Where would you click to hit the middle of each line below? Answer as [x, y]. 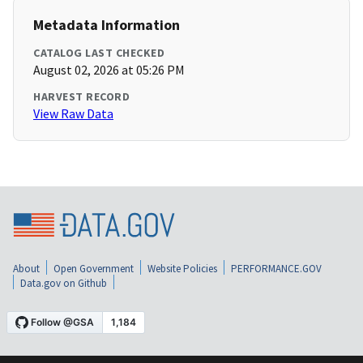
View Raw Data [73, 114]
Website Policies [182, 268]
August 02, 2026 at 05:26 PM [109, 70]
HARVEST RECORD [81, 97]
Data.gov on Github [64, 283]
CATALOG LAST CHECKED [99, 53]
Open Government [94, 268]
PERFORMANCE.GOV [276, 268]
